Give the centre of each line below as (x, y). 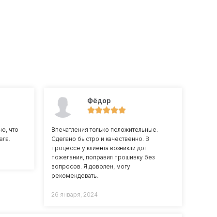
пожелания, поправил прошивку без (103, 157)
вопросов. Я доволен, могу (91, 166)
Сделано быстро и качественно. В (100, 139)
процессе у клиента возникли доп (100, 148)
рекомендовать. (75, 175)
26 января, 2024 (75, 194)
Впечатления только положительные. (105, 129)
